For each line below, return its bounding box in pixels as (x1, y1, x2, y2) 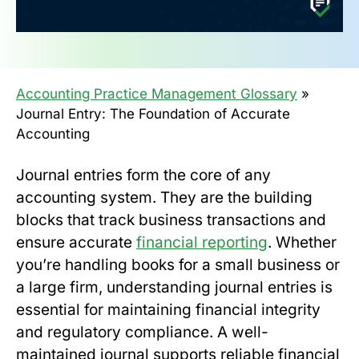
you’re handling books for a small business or (16, 255, 340, 274)
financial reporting (136, 232, 268, 252)
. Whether (268, 232, 337, 252)
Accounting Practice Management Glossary (16, 85, 297, 102)
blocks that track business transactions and (16, 210, 326, 229)
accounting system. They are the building (16, 188, 313, 207)
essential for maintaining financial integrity (16, 300, 321, 319)
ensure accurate (16, 232, 136, 252)
